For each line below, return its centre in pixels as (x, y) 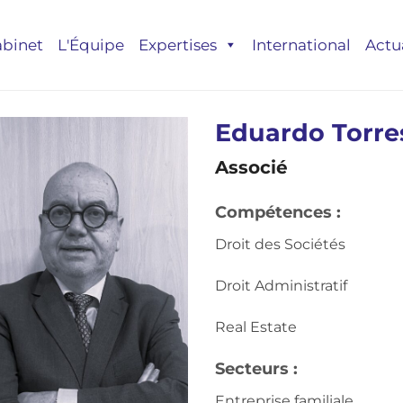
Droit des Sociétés (280, 244)
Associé (251, 167)
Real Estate (255, 327)
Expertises (178, 45)
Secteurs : (256, 369)
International (301, 45)
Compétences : (278, 212)
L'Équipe (91, 45)
